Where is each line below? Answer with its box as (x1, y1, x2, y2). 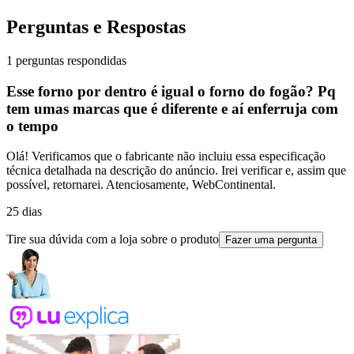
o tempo (6, 117, 58, 134)
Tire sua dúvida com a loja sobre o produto (6, 232, 219, 247)
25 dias (6, 205, 42, 219)
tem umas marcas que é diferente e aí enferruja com (6, 100, 338, 117)
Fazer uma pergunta (225, 234, 317, 247)
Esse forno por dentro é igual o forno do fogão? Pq (6, 82, 336, 100)
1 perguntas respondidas (6, 53, 126, 67)
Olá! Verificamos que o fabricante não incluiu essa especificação (6, 149, 326, 164)
